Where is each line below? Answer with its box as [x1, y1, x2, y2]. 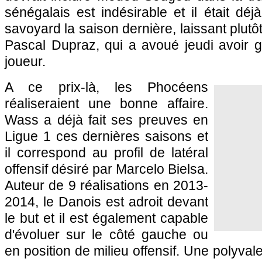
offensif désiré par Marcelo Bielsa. [5, 161, 208, 177]
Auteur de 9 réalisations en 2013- [5, 178, 208, 193]
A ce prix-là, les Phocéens [5, 80, 208, 95]
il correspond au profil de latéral [5, 145, 208, 160]
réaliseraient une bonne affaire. [5, 96, 208, 111]
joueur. [5, 54, 46, 69]
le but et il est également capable [5, 211, 208, 226]
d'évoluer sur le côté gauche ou [5, 227, 208, 242]
